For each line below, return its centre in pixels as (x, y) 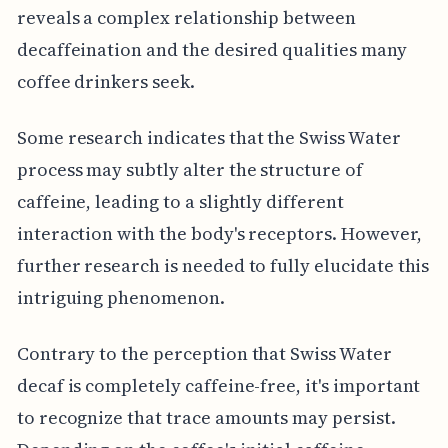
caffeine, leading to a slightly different (180, 202)
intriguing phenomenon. (120, 298)
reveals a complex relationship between (186, 18)
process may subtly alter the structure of (189, 170)
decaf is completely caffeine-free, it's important (218, 386)
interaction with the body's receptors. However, (219, 234)
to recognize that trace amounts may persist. (206, 418)
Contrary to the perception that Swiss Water (204, 354)
